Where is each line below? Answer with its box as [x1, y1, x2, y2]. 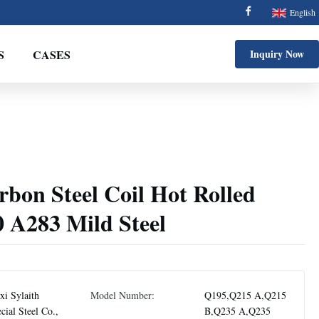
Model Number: [90, 288, 155, 302]
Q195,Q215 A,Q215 [204, 288, 286, 302]
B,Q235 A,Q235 [204, 304, 271, 318]
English [290, 6, 315, 18]
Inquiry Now [250, 46, 304, 61]
